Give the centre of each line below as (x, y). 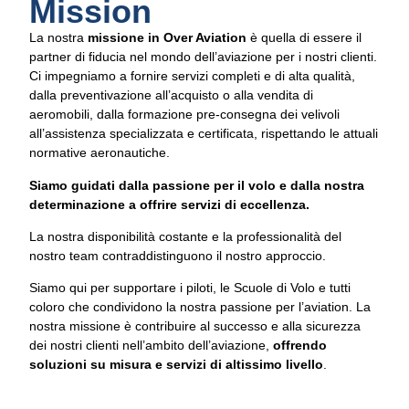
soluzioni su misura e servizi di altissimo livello (176, 365)
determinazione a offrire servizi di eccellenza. (169, 204)
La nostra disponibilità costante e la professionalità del (185, 236)
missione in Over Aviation (167, 38)
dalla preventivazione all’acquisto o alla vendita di (171, 95)
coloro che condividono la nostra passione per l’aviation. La (200, 307)
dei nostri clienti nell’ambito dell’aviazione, (151, 346)
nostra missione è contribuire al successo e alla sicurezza (195, 326)
